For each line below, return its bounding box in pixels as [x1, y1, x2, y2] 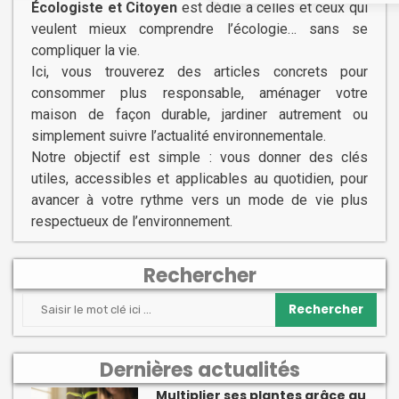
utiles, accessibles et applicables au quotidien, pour [31, 170, 368, 188]
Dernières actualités [99, 356, 300, 385]
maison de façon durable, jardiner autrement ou [31, 106, 368, 124]
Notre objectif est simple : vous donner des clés [31, 149, 368, 167]
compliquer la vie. [31, 42, 140, 60]
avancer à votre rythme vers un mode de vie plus [31, 191, 368, 209]
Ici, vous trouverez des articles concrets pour [31, 63, 368, 81]
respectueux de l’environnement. [31, 213, 232, 231]
